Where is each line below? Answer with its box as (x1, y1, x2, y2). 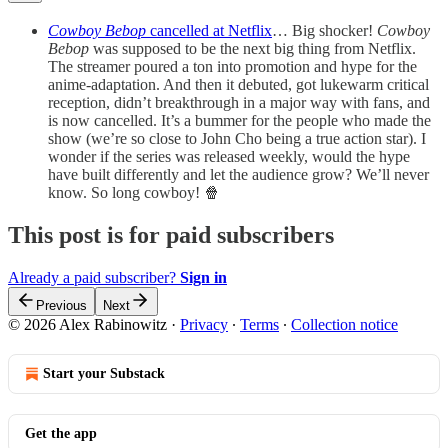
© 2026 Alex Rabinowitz (8, 315, 167, 333)
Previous (36, 297, 87, 313)
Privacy (180, 315, 228, 333)
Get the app (25, 425, 97, 441)
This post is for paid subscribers (8, 221, 334, 248)
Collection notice (291, 315, 398, 333)
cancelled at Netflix (150, 21, 272, 39)
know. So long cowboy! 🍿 (48, 183, 220, 201)
